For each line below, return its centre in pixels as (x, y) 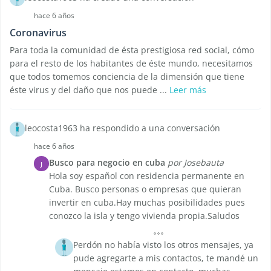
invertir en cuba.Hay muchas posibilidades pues (147, 203)
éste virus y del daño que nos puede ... (90, 90)
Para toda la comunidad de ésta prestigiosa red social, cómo (132, 50)
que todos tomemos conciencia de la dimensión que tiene (127, 77)
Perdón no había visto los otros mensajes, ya (163, 245)
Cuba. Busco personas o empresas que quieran (145, 189)
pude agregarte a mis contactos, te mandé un (166, 258)
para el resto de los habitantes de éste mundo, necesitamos (131, 64)
